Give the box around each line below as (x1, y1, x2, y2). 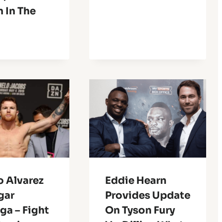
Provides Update (105, 189, 190, 202)
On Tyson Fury (105, 204, 175, 217)
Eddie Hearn (105, 174, 166, 187)
